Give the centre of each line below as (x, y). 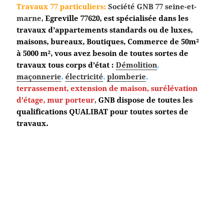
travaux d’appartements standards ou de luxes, (105, 30)
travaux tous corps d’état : (65, 65)
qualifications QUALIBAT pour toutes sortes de (103, 112)
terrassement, (43, 88)
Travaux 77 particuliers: (62, 7)
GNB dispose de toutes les (146, 100)
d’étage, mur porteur (56, 100)
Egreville (62, 18)
